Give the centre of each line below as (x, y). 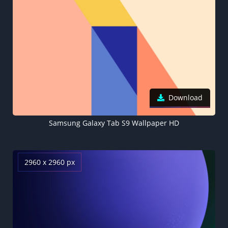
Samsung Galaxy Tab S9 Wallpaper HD (114, 123)
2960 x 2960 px (50, 162)
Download (186, 97)
